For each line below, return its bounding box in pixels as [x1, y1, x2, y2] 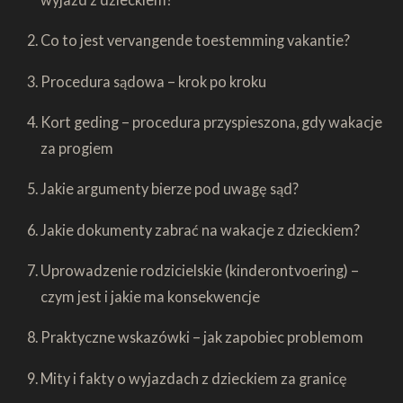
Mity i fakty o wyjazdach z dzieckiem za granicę [40, 369, 347, 387]
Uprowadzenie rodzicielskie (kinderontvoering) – [40, 262, 359, 280]
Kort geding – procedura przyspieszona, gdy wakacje [40, 113, 382, 131]
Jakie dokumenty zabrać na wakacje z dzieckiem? [40, 220, 360, 238]
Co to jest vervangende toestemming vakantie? [40, 31, 350, 49]
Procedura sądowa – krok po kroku [40, 72, 266, 90]
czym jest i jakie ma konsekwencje [40, 288, 260, 306]
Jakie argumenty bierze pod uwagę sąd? [40, 180, 299, 198]
